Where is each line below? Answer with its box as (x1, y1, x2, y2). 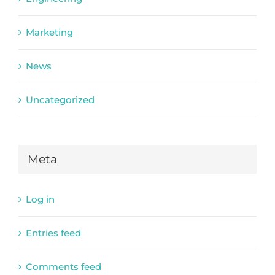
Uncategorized (26, 93, 95, 106)
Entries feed (26, 227, 81, 239)
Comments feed (26, 261, 101, 273)
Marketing (26, 26, 73, 38)
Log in (26, 193, 55, 206)
